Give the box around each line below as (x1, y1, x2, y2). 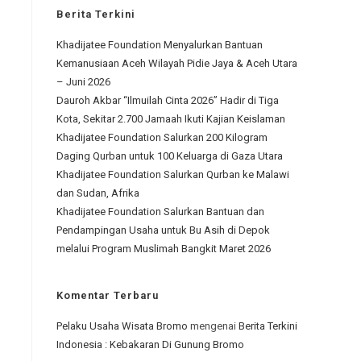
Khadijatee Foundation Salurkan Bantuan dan (56, 205, 264, 218)
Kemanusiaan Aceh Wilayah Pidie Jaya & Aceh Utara (56, 56, 297, 69)
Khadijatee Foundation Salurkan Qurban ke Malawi (56, 168, 289, 180)
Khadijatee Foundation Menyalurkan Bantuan (56, 38, 263, 51)
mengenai (188, 319, 239, 332)
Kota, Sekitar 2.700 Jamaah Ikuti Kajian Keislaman (56, 112, 285, 125)
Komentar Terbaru (56, 288, 159, 301)
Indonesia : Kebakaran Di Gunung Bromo (56, 338, 244, 351)
